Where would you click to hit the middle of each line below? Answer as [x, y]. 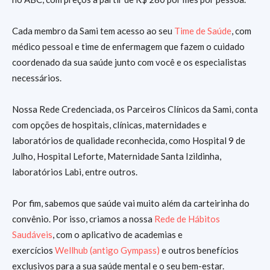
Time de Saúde [203, 31]
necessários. [37, 78]
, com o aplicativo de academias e [118, 234]
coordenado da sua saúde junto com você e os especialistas [129, 62]
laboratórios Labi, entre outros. [75, 172]
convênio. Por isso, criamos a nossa [83, 219]
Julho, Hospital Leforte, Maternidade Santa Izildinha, [117, 156]
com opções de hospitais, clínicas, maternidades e [109, 125]
